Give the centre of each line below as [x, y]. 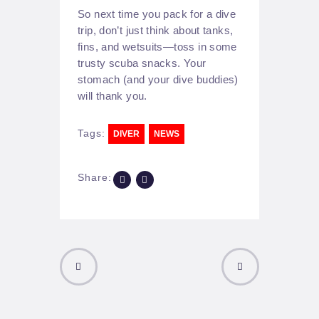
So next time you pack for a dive [157, 14]
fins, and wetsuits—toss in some [157, 46]
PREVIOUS [87, 302]
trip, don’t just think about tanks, [156, 30]
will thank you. [113, 95]
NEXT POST [230, 302]
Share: [95, 178]
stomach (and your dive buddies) [158, 79]
